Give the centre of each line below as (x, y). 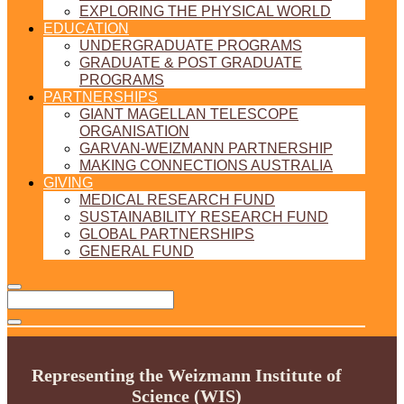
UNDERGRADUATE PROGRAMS (191, 46)
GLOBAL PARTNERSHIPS (167, 234)
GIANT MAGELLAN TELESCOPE (189, 114)
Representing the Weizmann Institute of (186, 375)
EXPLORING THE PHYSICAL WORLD (205, 11)
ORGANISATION (134, 131)
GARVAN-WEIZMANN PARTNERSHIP (206, 148)
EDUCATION (86, 28)
